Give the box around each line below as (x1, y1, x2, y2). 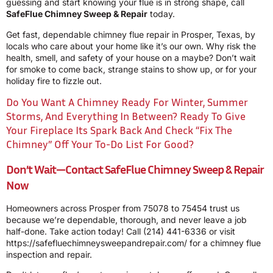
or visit (207, 226, 235, 237)
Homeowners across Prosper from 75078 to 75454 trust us (6, 203, 239, 214)
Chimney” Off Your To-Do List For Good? (6, 137, 194, 151)
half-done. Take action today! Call (6, 226, 143, 237)
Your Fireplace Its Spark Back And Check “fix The (6, 123, 232, 137)
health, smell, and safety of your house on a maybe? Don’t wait (6, 52, 256, 63)
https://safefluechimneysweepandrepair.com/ (6, 238, 187, 249)
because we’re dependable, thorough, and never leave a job (6, 214, 247, 225)
